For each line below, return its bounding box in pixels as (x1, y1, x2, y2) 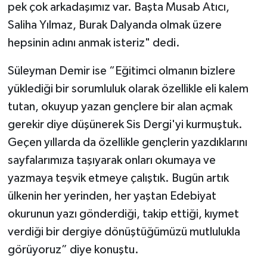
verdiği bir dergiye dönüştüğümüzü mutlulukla (7, 226, 240, 238)
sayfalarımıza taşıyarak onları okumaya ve (7, 154, 216, 167)
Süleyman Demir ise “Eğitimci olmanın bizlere (7, 65, 235, 77)
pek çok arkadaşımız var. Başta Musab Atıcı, (7, 1, 229, 14)
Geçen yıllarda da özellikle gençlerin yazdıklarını (7, 136, 247, 149)
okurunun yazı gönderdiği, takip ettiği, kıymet (7, 208, 239, 221)
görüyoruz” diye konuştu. (7, 244, 139, 256)
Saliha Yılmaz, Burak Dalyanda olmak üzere (7, 19, 222, 32)
